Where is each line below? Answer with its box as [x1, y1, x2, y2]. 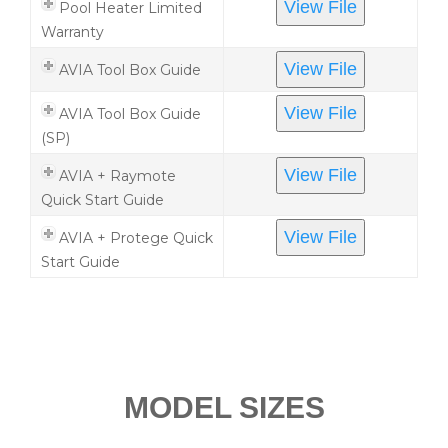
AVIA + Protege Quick [59, 228, 213, 247]
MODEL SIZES [123, 390, 325, 424]
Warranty [41, 22, 104, 41]
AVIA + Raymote [59, 166, 176, 185]
